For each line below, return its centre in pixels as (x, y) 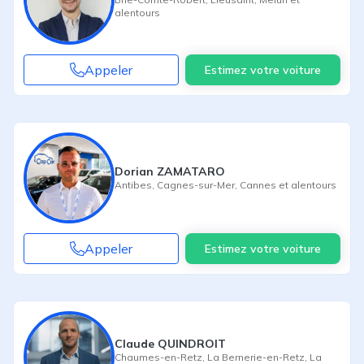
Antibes (133, 184)
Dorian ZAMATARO (170, 171)
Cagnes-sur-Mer (196, 184)
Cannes (258, 184)
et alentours (306, 184)
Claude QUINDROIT (170, 343)
